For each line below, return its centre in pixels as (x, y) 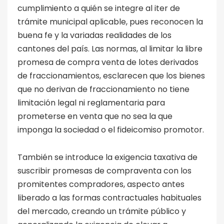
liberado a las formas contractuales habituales (109, 197)
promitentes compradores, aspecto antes (101, 184)
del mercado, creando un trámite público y (102, 211)
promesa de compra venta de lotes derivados (108, 62)
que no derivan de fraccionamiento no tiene (103, 89)
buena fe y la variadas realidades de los (94, 35)
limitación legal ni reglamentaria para (91, 102)
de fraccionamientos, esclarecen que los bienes (111, 75)
